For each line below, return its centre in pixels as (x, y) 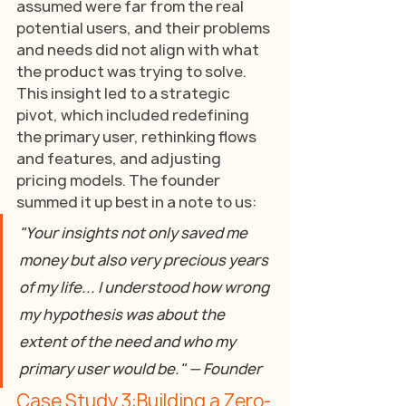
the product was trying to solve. (133, 71)
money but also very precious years (145, 260)
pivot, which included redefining (134, 115)
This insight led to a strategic (125, 93)
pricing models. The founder (120, 180)
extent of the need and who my (129, 341)
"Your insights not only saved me (135, 232)
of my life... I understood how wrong (145, 287)
